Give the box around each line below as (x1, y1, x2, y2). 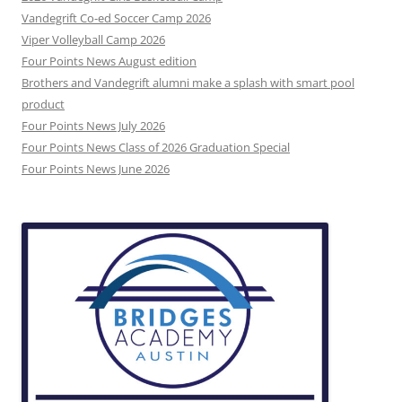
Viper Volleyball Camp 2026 (22, 31, 165, 48)
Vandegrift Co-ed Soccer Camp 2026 (22, 9, 211, 26)
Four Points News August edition (22, 52, 197, 69)
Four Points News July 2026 (22, 117, 165, 134)
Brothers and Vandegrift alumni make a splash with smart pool (22, 74, 354, 91)
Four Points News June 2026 (22, 160, 170, 177)
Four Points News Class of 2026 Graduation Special (22, 138, 290, 155)
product (22, 95, 65, 112)
